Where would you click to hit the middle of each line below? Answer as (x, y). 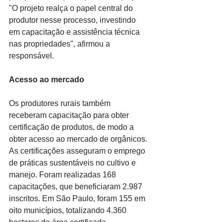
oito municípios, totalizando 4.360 (69, 211)
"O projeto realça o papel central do (72, 8)
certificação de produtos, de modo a (72, 127)
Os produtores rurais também (61, 104)
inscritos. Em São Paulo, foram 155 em (78, 199)
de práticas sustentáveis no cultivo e (73, 163)
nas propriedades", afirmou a (60, 44)
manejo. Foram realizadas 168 (63, 175)
